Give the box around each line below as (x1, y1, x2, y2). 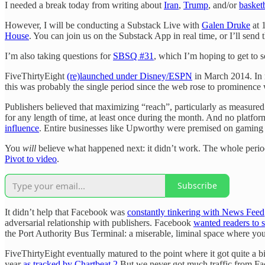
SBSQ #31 (113, 50, 154, 61)
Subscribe (177, 180, 217, 192)
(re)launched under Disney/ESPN (67, 70, 192, 81)
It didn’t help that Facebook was (5, 206, 127, 217)
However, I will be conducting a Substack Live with (5, 20, 202, 30)
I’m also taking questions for (5, 50, 113, 61)
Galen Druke (202, 20, 250, 30)
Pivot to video (5, 153, 57, 164)
